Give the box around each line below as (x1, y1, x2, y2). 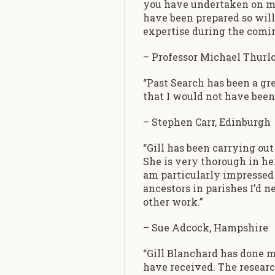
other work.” (143, 195, 204, 208)
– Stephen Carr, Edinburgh (143, 115, 271, 128)
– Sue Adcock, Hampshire (143, 221, 269, 234)
